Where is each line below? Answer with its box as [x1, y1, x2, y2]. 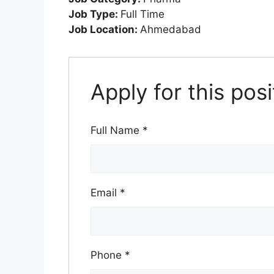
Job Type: [68, 8, 120, 21]
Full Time [120, 8, 165, 21]
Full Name [91, 124, 143, 137]
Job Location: [68, 23, 140, 36]
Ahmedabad [140, 23, 201, 36]
